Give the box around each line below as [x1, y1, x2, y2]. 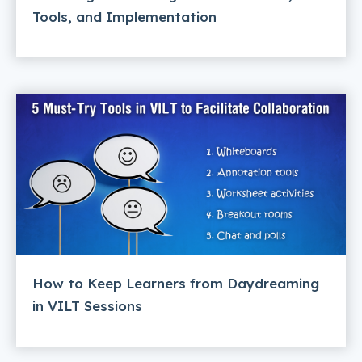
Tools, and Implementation [32, 8, 217, 26]
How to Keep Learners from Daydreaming [32, 275, 319, 293]
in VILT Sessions [32, 297, 142, 315]
